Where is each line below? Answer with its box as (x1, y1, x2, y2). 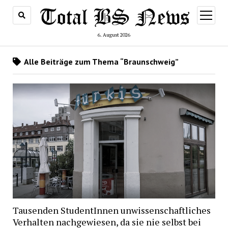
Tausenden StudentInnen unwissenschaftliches (12, 204, 211, 216)
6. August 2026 (98, 31, 130, 38)
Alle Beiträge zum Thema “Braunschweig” (22, 56, 179, 67)
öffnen (206, 18, 224, 25)
